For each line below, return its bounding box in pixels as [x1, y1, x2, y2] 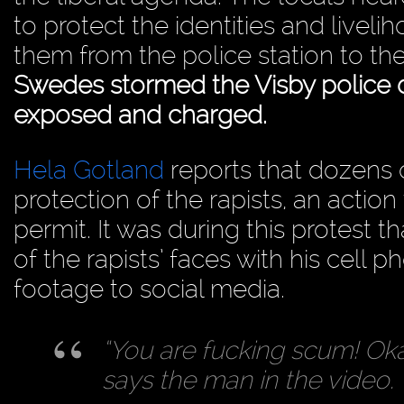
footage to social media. [14, 274, 285, 305]
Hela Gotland [14, 155, 164, 186]
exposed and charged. [14, 100, 267, 131]
